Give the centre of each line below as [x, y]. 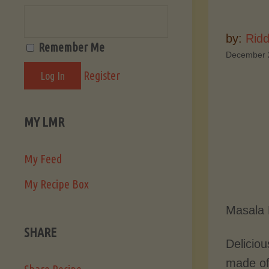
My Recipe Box [56, 184]
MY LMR [44, 122]
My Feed [43, 159]
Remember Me [70, 47]
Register [102, 75]
